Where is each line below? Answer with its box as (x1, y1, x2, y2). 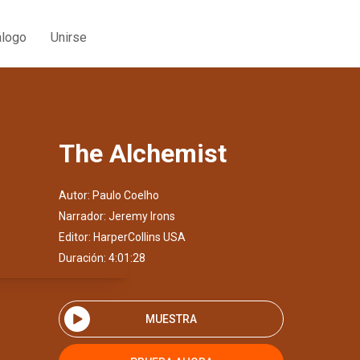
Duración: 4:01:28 (59, 252, 145, 264)
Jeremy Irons (108, 210, 175, 223)
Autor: (59, 189, 92, 202)
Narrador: (59, 210, 108, 223)
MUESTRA (145, 312, 197, 325)
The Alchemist (59, 138, 227, 169)
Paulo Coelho (92, 189, 159, 202)
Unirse (51, 29, 87, 45)
